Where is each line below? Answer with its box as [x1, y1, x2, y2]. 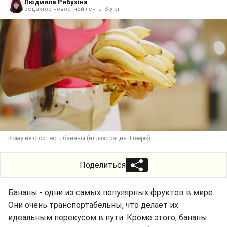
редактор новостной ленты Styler [24, 5, 120, 12]
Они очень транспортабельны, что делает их [8, 200, 178, 210]
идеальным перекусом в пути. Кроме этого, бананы [8, 212, 207, 222]
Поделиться [79, 160, 126, 170]
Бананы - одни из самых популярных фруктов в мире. [8, 187, 214, 197]
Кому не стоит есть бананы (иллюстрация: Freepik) [8, 134, 150, 142]
